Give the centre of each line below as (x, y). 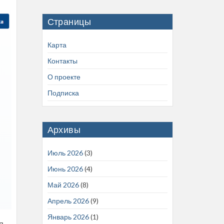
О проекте (64, 76)
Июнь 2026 (65, 168)
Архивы (64, 129)
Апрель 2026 (68, 200)
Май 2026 (63, 184)
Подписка (63, 92)
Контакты (62, 60)
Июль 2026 (65, 152)
